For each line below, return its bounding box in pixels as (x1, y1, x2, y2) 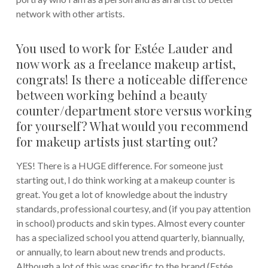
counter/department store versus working (16, 102, 252, 119)
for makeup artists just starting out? (16, 133, 218, 150)
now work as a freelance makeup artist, (16, 55, 236, 72)
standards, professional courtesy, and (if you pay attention (16, 203, 251, 215)
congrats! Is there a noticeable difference (16, 71, 248, 88)
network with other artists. (16, 8, 124, 20)
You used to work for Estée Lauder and (16, 39, 233, 57)
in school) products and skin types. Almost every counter (16, 217, 245, 229)
